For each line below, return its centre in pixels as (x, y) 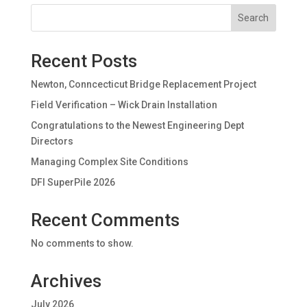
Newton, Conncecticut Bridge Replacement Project (143, 85)
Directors (52, 142)
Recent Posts (84, 61)
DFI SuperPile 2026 (73, 183)
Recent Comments (105, 220)
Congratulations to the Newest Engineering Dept (137, 126)
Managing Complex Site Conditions (109, 162)
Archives (66, 281)
